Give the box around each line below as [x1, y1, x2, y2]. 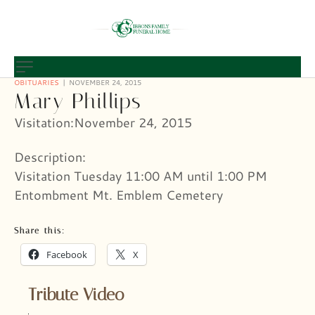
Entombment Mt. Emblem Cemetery [14, 185, 223, 204]
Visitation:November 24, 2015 [14, 113, 192, 131]
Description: [14, 147, 86, 166]
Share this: [14, 226, 65, 236]
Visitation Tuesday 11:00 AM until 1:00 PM [14, 166, 267, 185]
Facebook [46, 248, 87, 262]
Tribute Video [28, 285, 124, 305]
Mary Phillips [14, 89, 142, 114]
